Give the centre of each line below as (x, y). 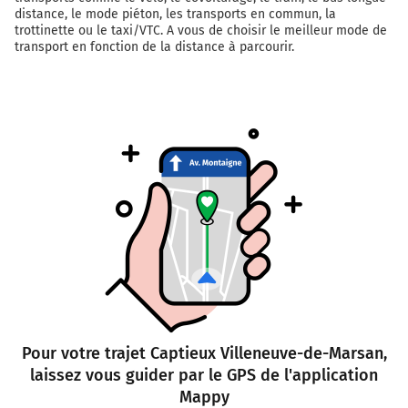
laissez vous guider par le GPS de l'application (204, 376)
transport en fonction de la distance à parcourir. (154, 47)
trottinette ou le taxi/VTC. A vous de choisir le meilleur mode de (201, 31)
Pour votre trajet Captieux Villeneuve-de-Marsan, (204, 354)
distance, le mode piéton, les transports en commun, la (175, 15)
